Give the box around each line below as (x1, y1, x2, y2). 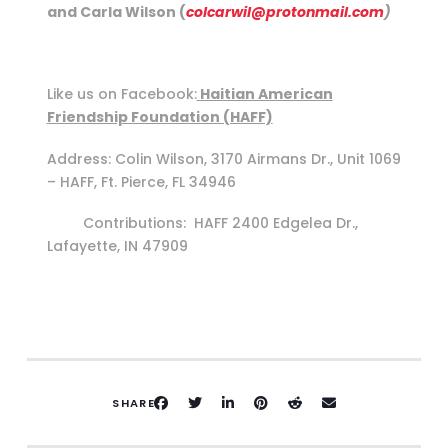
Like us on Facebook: (46, 84, 197, 105)
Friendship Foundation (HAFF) (46, 107, 273, 128)
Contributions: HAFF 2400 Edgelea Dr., (46, 213, 358, 234)
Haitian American (196, 84, 333, 105)
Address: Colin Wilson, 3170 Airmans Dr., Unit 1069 (46, 148, 401, 169)
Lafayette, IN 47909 (46, 236, 212, 257)
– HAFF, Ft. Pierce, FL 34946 (46, 171, 236, 192)
